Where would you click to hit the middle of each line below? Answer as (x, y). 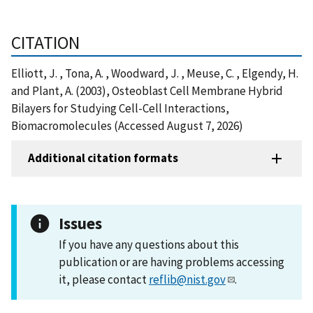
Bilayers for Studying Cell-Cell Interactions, (120, 108)
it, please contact (104, 279)
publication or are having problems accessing (172, 262)
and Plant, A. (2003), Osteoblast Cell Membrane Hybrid (147, 90)
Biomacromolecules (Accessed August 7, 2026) (127, 125)
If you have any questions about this (149, 244)
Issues (80, 223)
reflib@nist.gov (187, 279)
